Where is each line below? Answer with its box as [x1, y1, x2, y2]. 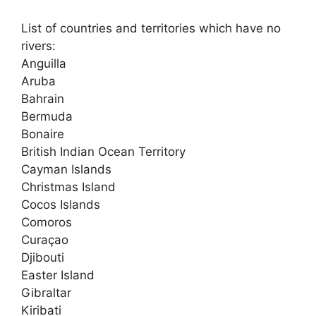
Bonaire [21, 127, 64, 141]
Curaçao [21, 233, 68, 247]
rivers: [21, 39, 56, 53]
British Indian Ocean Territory [21, 145, 186, 159]
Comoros [21, 215, 72, 229]
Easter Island [21, 268, 95, 282]
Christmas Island [21, 180, 116, 194]
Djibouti [21, 250, 64, 265]
